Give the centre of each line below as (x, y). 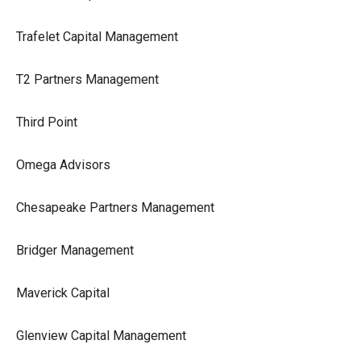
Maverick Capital (63, 293)
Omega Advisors (63, 164)
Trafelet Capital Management (97, 36)
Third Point (47, 122)
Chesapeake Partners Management (115, 207)
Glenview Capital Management (101, 335)
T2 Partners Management (87, 79)
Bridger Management (75, 250)
